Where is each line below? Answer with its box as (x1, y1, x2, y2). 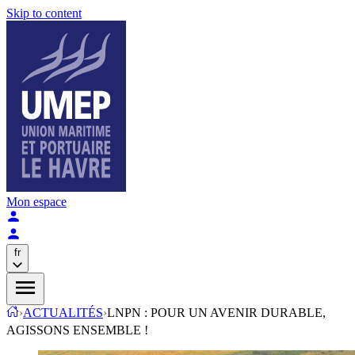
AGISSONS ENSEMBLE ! (6, 323, 148, 337)
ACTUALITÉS (23, 306, 103, 320)
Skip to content (6, 6, 82, 20)
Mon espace (6, 195, 67, 208)
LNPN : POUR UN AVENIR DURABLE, (107, 306, 326, 320)
